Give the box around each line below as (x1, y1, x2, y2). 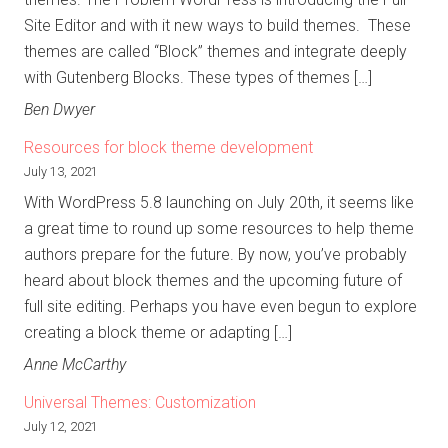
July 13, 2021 (24, 164, 98, 180)
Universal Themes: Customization (24, 393, 256, 413)
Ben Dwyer (24, 100, 95, 120)
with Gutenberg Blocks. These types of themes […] (24, 68, 372, 88)
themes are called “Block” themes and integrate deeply (24, 42, 407, 62)
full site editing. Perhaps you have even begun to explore (24, 297, 417, 317)
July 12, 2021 (24, 419, 98, 435)
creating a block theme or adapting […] (24, 323, 292, 343)
